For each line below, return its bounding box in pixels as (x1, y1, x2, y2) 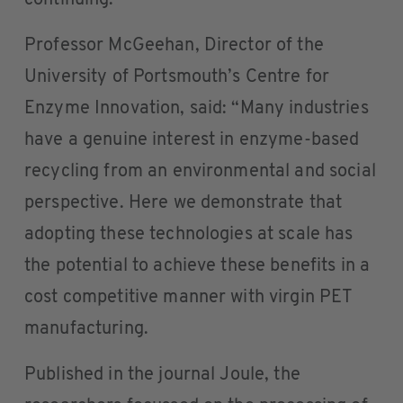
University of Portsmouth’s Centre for (24, 68, 330, 86)
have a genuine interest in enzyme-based (24, 131, 360, 149)
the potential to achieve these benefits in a (24, 257, 371, 275)
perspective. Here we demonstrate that (24, 194, 343, 212)
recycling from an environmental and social (24, 163, 376, 181)
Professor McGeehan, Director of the (24, 37, 324, 55)
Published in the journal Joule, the (24, 366, 300, 384)
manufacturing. (24, 320, 148, 338)
